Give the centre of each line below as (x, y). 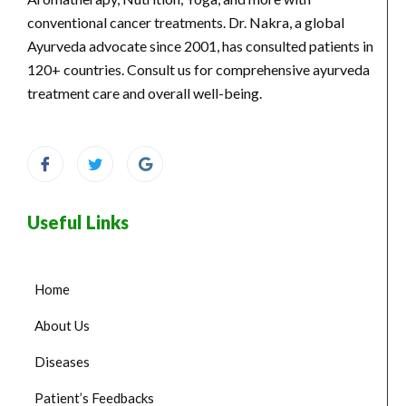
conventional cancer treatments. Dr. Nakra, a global (186, 22)
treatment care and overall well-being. (145, 92)
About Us (62, 325)
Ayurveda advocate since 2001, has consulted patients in (200, 45)
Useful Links (78, 222)
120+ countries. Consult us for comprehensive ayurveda (198, 69)
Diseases (62, 361)
